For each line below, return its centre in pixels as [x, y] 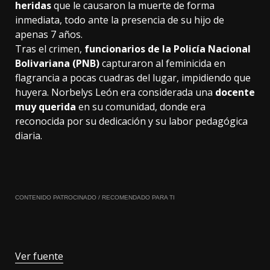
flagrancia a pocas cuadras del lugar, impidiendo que [133, 78]
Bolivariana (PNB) [57, 64]
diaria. [29, 136]
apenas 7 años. [49, 35]
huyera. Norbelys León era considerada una [115, 93]
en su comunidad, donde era [141, 107]
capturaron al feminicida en [162, 64]
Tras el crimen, [50, 49]
